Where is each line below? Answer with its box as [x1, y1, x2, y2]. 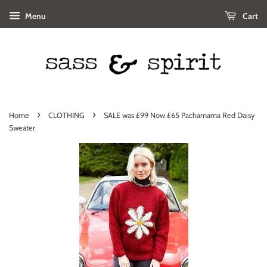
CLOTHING [48, 110, 85, 120]
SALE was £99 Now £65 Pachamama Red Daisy [104, 110, 254, 120]
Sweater [9, 123, 35, 132]
